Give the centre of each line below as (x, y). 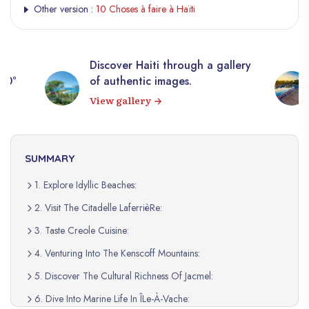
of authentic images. (131, 81)
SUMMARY (50, 159)
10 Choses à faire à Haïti (146, 9)
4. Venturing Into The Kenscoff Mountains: (117, 253)
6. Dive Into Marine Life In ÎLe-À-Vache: (112, 299)
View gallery (112, 100)
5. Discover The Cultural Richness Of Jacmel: (124, 276)
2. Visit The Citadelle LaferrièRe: (98, 208)
